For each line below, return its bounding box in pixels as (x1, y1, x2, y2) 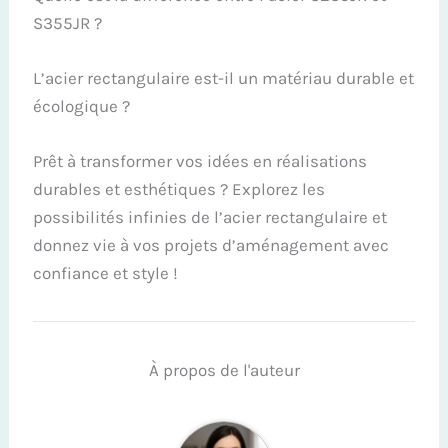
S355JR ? (33, 12, 103, 33)
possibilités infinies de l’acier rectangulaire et (33, 207, 388, 228)
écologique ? (33, 95, 131, 116)
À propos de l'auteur (148, 360, 300, 381)
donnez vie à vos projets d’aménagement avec (33, 235, 390, 256)
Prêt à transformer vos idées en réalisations (33, 151, 368, 172)
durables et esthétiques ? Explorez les (33, 179, 326, 200)
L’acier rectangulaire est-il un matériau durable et (33, 67, 415, 88)
